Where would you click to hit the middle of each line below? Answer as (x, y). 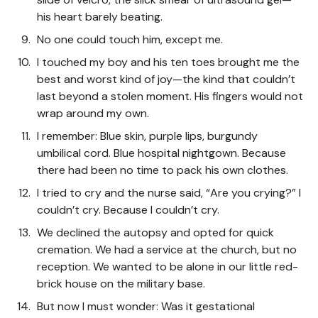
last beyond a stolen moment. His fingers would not (170, 96)
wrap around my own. (93, 113)
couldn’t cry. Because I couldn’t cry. (128, 209)
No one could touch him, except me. (130, 39)
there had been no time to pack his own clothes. (163, 170)
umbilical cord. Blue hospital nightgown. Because (161, 153)
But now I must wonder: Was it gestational (146, 306)
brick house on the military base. (121, 283)
